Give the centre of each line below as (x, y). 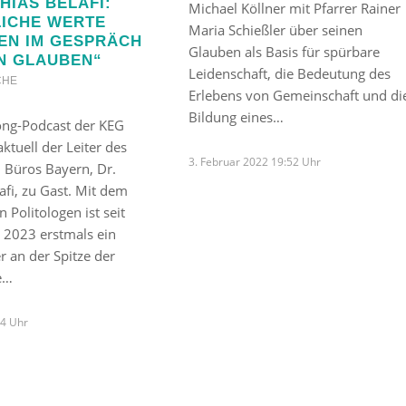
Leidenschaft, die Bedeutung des (289, 73)
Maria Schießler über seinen (275, 30)
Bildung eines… (236, 117)
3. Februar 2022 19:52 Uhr (254, 162)
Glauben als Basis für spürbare (284, 52)
